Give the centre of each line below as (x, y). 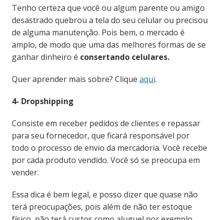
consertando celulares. (124, 57)
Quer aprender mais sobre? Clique (75, 79)
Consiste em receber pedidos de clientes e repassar (106, 124)
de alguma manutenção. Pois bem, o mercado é (98, 33)
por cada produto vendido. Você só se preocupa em (106, 160)
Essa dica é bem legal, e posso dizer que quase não (105, 195)
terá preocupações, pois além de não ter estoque (102, 207)
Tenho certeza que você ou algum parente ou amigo (108, 8)
